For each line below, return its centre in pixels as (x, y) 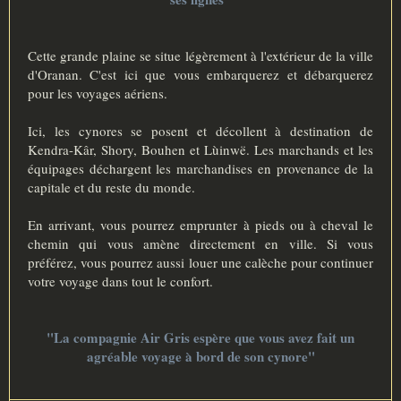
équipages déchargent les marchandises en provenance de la (200, 169)
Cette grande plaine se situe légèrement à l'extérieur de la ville (200, 56)
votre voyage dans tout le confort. (120, 282)
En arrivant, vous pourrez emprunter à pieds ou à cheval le (200, 225)
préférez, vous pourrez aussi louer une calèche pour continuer (200, 263)
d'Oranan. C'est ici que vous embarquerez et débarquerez (200, 75)
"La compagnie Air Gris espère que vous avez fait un (200, 338)
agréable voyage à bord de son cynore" (200, 357)
